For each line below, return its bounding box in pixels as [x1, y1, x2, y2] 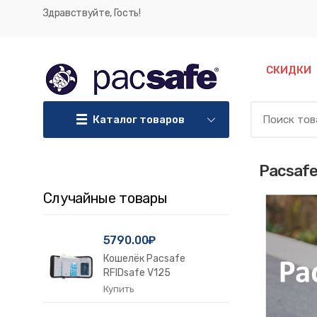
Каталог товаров [92, 113, 185, 126]
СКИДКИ [265, 64, 311, 76]
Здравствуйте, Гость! [42, 7, 141, 19]
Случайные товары [42, 190, 168, 207]
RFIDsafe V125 [103, 267, 171, 279]
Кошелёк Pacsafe [103, 253, 185, 265]
